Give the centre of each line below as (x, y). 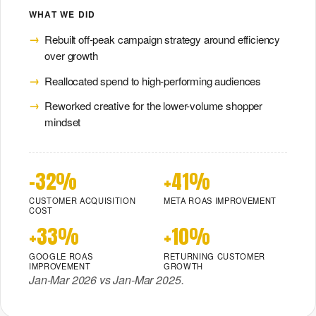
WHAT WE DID (62, 14)
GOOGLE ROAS (61, 256)
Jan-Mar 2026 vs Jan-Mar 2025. (107, 279)
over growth (71, 55)
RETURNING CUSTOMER (215, 256)
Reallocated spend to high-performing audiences (153, 80)
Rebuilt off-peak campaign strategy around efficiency (163, 39)
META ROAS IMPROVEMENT (220, 201)
